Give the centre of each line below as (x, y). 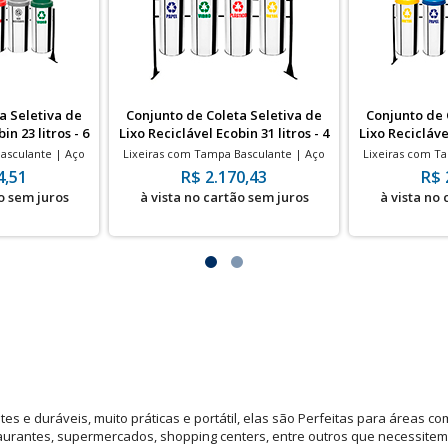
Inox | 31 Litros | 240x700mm (224, 168)
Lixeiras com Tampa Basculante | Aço (224, 153)
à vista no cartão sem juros (224, 197)
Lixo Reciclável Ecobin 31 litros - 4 (224, 133)
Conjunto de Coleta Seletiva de (224, 115)
